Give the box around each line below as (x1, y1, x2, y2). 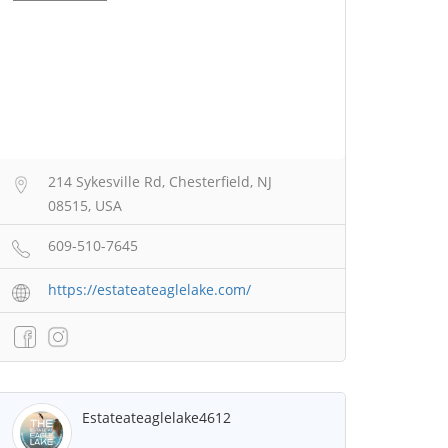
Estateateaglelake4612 (82, 408, 231, 428)
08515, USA (48, 196, 122, 216)
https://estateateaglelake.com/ (48, 280, 251, 300)
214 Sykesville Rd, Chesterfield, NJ (48, 172, 272, 192)
